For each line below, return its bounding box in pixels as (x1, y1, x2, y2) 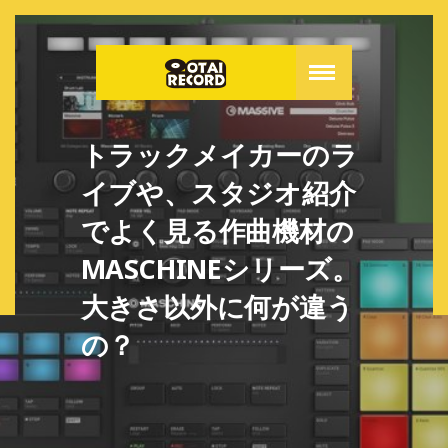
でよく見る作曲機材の (80, 212, 354, 250)
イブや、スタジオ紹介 (80, 174, 356, 212)
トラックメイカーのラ (80, 136, 358, 174)
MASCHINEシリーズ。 (80, 250, 360, 288)
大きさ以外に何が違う (80, 288, 354, 326)
